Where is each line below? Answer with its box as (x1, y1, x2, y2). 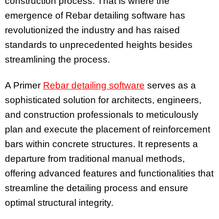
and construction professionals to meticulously (5, 109, 198, 120)
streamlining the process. (5, 54, 110, 65)
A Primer (5, 80, 43, 91)
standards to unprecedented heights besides (5, 40, 193, 50)
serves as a (145, 80, 196, 91)
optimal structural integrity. (5, 197, 113, 208)
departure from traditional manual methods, (5, 153, 185, 164)
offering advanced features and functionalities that (5, 168, 214, 179)
